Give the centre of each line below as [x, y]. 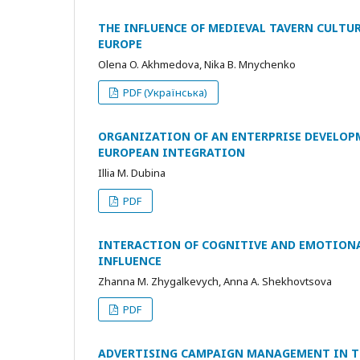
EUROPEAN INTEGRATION [172, 152]
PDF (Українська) [164, 92]
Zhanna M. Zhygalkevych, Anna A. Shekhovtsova [215, 281]
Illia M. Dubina [132, 173]
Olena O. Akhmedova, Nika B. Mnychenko [197, 64]
